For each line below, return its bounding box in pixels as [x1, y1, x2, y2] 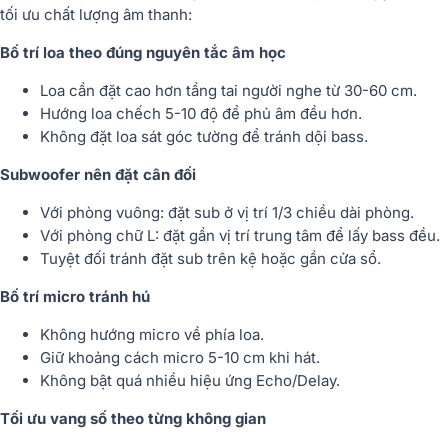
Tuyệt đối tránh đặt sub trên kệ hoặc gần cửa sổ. [40, 248, 381, 268]
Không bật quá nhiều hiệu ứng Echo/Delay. [40, 370, 340, 390]
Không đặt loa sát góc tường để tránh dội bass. [40, 126, 368, 146]
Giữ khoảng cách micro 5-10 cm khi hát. [40, 347, 320, 367]
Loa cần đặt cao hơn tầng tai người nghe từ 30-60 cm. [40, 80, 417, 100]
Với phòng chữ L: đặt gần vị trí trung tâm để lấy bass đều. [40, 225, 440, 245]
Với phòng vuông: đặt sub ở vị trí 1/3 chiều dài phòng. [40, 202, 414, 222]
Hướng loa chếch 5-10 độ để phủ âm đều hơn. [40, 103, 362, 123]
